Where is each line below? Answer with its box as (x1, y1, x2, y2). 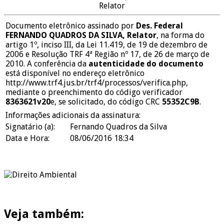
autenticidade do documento (88, 59, 203, 69)
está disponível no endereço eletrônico (5, 68, 144, 78)
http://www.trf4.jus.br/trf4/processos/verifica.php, (5, 78, 188, 88)
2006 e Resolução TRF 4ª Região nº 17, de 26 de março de (5, 49, 209, 59)
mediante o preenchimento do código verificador (5, 87, 182, 97)
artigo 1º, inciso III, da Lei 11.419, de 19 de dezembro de (5, 40, 207, 50)
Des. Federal (136, 21, 183, 31)
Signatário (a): (5, 122, 55, 132)
